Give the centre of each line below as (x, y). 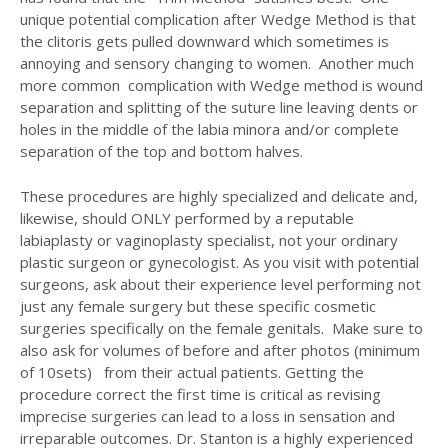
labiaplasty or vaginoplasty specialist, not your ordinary (209, 239)
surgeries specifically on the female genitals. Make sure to (221, 327)
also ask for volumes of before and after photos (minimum (220, 349)
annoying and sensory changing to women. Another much (217, 63)
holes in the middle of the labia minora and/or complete (209, 129)
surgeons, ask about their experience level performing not (220, 283)
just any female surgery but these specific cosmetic (198, 305)
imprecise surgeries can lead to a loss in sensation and (207, 415)
